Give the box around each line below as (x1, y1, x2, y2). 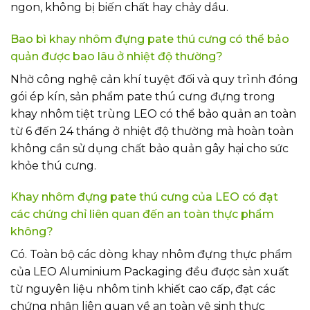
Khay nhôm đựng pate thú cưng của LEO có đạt (10, 190, 278, 204)
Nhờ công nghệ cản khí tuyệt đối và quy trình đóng (10, 72, 298, 86)
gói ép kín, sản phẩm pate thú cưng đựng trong (10, 89, 275, 103)
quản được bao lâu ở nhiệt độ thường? (10, 49, 223, 63)
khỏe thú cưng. (10, 158, 96, 172)
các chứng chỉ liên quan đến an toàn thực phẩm (10, 208, 274, 221)
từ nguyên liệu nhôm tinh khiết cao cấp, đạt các (10, 282, 275, 296)
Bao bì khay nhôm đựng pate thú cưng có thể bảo (10, 32, 289, 46)
